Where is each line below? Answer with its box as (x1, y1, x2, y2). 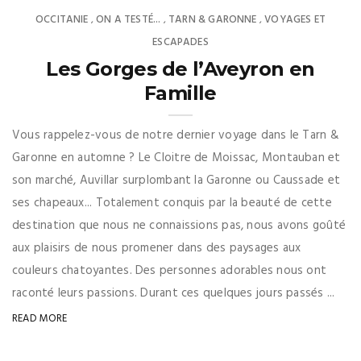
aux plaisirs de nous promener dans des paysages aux (12, 238, 301, 258)
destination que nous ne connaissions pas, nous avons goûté (12, 215, 346, 235)
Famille (144, 81, 217, 105)
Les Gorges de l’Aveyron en (46, 56, 315, 81)
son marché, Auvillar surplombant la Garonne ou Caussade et (12, 170, 341, 190)
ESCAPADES (152, 33, 209, 51)
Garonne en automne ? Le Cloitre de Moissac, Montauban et (12, 147, 341, 168)
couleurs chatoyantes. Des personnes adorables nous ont (12, 260, 327, 280)
